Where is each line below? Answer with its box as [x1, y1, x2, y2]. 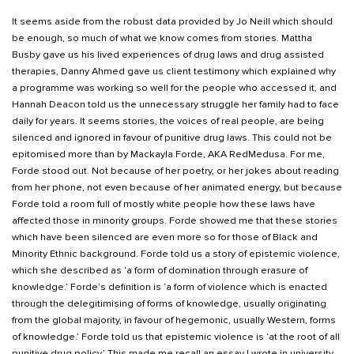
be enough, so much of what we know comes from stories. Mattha [12, 32, 312, 45]
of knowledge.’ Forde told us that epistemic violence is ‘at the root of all [12, 330, 340, 344]
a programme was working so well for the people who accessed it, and [12, 81, 337, 95]
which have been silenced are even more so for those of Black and [12, 231, 318, 244]
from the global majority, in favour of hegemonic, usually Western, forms [12, 314, 336, 327]
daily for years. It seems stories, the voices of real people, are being [12, 115, 324, 128]
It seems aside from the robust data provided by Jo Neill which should [12, 15, 333, 28]
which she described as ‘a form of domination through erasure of [12, 264, 307, 277]
